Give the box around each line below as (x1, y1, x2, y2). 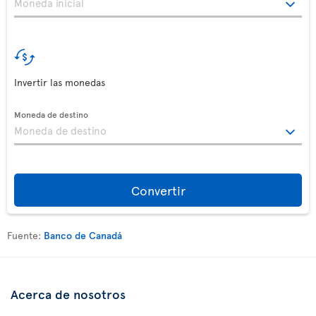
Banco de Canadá (44, 229, 122, 242)
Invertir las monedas (14, 75, 105, 89)
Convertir (130, 181, 186, 199)
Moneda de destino (14, 109, 88, 120)
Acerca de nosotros (11, 285, 126, 303)
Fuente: (7, 229, 44, 242)
